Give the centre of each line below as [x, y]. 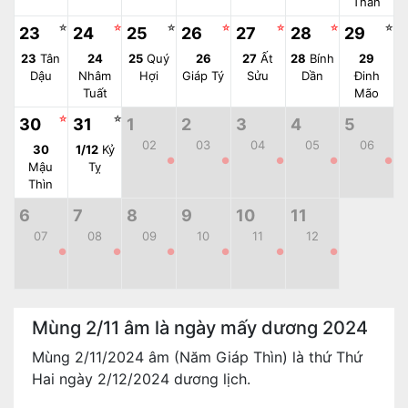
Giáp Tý [204, 76]
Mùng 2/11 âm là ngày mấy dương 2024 [200, 328]
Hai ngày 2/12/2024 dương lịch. [141, 379]
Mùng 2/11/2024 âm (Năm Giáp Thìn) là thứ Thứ [197, 357]
